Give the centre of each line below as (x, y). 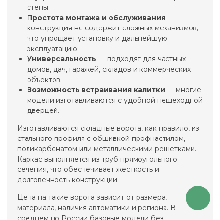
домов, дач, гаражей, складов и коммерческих (109, 69)
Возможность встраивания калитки (96, 90)
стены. (38, 8)
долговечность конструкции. (68, 180)
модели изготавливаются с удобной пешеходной (115, 100)
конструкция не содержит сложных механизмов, (113, 28)
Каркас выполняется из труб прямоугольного (97, 159)
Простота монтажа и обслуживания (96, 18)
